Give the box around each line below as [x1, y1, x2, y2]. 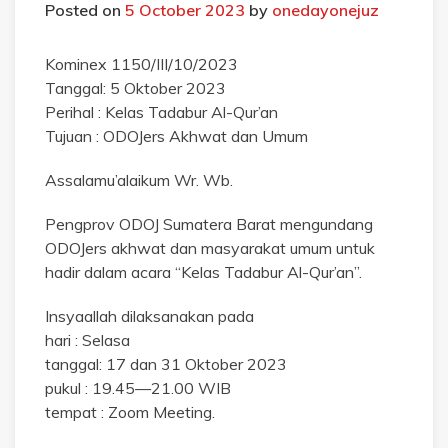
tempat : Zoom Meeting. [45, 401, 215, 422]
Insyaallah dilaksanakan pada [45, 305, 254, 326]
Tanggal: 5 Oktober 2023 [45, 77, 226, 98]
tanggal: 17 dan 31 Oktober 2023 [45, 353, 287, 374]
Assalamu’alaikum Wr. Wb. [45, 169, 233, 190]
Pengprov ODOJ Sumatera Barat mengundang [45, 213, 373, 234]
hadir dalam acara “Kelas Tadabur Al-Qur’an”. [45, 261, 362, 282]
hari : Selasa [45, 329, 130, 350]
